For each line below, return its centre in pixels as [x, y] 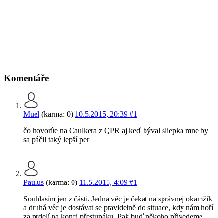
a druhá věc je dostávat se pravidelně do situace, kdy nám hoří [118, 208]
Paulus [34, 182]
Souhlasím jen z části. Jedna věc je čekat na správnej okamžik [118, 199]
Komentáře [26, 78]
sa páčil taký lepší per [56, 140]
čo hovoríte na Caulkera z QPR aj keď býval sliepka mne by [116, 131]
